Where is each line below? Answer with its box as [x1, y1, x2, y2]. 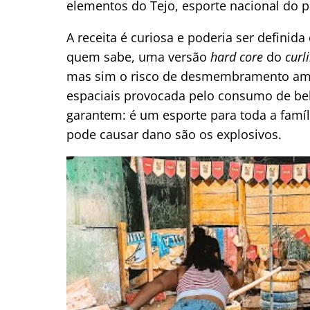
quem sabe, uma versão [66, 48, 210, 65]
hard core [210, 48, 263, 65]
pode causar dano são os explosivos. [66, 125, 282, 143]
